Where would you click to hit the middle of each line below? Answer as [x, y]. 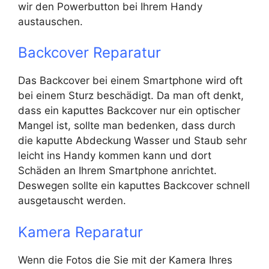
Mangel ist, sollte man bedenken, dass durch [127, 125]
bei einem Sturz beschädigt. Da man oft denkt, [131, 95]
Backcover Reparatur [89, 53]
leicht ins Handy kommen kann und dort [115, 156]
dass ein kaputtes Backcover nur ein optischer [129, 110]
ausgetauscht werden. [72, 201]
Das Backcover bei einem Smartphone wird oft [130, 80]
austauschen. [50, 21]
